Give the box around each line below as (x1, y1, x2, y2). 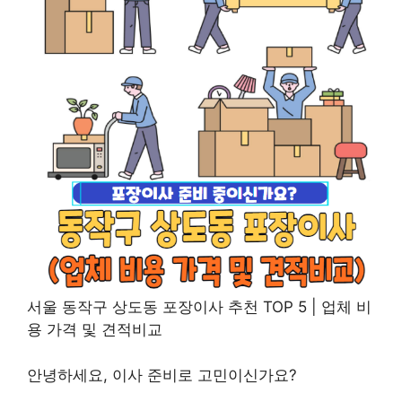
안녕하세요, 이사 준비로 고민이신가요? (27, 365, 297, 384)
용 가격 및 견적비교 (27, 320, 162, 338)
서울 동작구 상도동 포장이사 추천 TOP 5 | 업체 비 (27, 298, 371, 316)
